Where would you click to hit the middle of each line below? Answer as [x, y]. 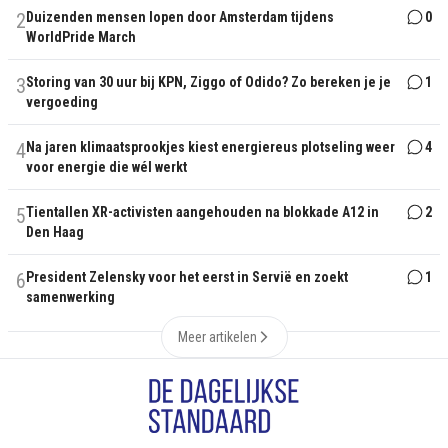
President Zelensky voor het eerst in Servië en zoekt [187, 277]
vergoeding [62, 102]
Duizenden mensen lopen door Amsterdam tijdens [180, 17]
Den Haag [55, 232]
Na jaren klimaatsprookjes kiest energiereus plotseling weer [210, 147]
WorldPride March [81, 37]
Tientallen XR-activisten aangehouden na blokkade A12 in [202, 212]
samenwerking [70, 297]
